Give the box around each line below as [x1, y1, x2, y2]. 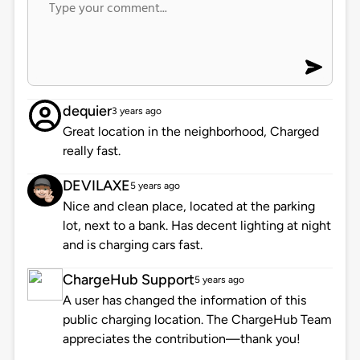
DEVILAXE [62, 177, 130, 195]
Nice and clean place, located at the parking [62, 198, 315, 215]
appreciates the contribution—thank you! [62, 331, 301, 347]
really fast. [62, 143, 121, 159]
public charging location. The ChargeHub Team [62, 312, 332, 328]
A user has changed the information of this [62, 292, 306, 309]
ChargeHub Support [62, 271, 194, 289]
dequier [62, 102, 112, 121]
